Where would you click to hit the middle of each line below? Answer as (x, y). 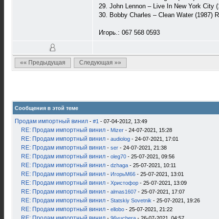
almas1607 (123, 192)
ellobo (117, 209)
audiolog (120, 139)
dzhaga (119, 165)
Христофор (124, 183)
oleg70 (118, 156)
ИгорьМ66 (123, 174)
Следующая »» (100, 63)
